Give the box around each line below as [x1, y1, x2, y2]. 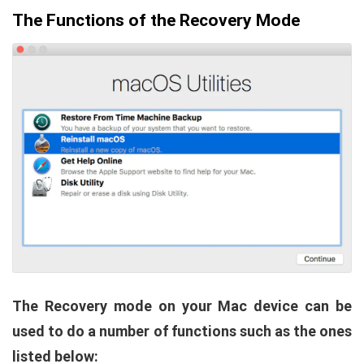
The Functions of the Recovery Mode [12, 10, 300, 30]
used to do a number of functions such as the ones [12, 322, 352, 340]
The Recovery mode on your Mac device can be [12, 297, 352, 314]
